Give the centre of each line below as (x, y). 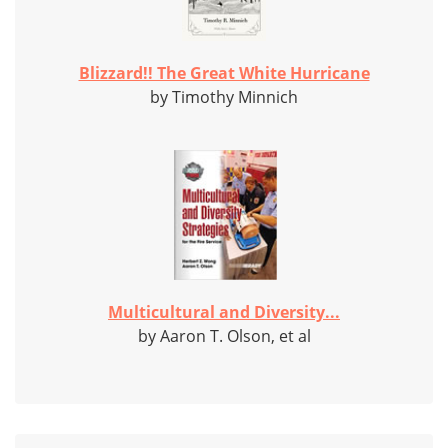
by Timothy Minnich (224, 97)
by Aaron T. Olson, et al (224, 336)
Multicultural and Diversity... (224, 312)
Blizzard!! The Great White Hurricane (224, 73)
